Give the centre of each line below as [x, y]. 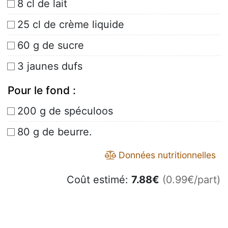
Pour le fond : [42, 91]
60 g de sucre [51, 46]
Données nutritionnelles [166, 155]
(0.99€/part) [191, 180]
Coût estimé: [99, 180]
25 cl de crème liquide [71, 25]
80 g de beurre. [55, 132]
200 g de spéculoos [65, 111]
